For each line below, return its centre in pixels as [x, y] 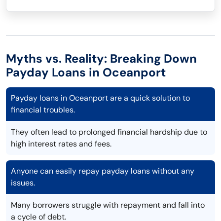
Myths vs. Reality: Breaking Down [101, 59]
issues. [23, 183]
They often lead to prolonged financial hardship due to [109, 132]
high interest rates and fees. [61, 144]
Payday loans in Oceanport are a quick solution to [100, 98]
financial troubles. [43, 110]
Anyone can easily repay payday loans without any [103, 171]
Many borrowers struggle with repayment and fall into [108, 205]
